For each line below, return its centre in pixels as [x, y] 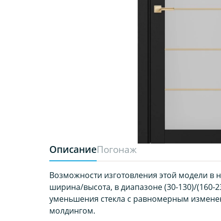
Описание [73, 149]
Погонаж [116, 149]
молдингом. [72, 210]
